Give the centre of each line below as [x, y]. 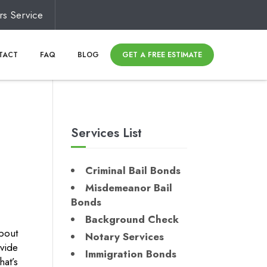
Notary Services [125, 237]
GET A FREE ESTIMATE [162, 55]
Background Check [132, 220]
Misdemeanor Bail [129, 188]
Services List [107, 133]
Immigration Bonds [131, 254]
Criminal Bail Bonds [133, 170]
